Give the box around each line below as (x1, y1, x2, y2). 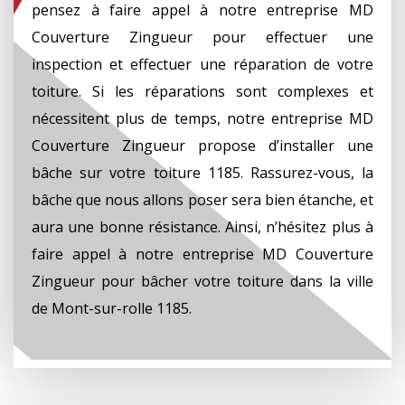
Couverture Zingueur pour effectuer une (32, 26, 373, 47)
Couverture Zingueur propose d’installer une (32, 135, 373, 155)
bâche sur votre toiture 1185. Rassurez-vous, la (32, 162, 373, 183)
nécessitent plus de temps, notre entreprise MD (32, 108, 373, 128)
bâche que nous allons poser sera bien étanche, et (32, 189, 373, 210)
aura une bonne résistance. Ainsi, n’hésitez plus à (32, 216, 373, 237)
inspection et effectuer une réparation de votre (32, 53, 373, 74)
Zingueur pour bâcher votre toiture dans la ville (32, 270, 373, 291)
